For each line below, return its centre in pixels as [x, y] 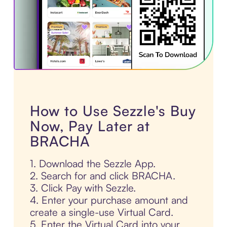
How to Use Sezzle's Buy [113, 111]
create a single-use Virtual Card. [101, 212]
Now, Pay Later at [90, 126]
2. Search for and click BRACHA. [102, 176]
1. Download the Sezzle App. [92, 164]
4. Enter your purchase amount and [109, 200]
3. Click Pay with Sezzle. [83, 188]
